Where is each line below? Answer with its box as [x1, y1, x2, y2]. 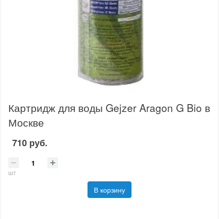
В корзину [94, 184, 125, 195]
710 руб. [12, 136, 47, 150]
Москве [8, 115, 44, 130]
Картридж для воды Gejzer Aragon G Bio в [8, 100, 210, 115]
